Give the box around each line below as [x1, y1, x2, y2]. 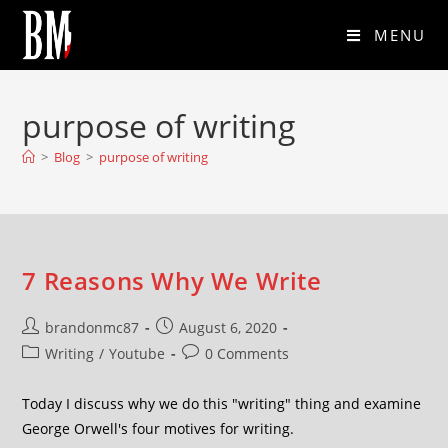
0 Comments [205, 344, 290, 363]
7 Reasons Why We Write [22, 264, 322, 297]
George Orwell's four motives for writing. [22, 419, 295, 438]
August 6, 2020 [179, 318, 278, 337]
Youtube [109, 344, 166, 363]
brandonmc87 [45, 318, 140, 337]
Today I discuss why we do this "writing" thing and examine [22, 394, 422, 413]
